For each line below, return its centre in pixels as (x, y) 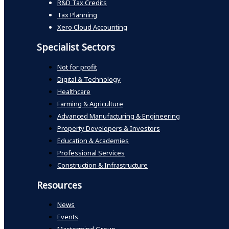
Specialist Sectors (76, 47)
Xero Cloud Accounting (92, 27)
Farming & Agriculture (90, 104)
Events (68, 217)
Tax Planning (77, 15)
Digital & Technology (89, 79)
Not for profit (77, 67)
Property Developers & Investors (109, 128)
